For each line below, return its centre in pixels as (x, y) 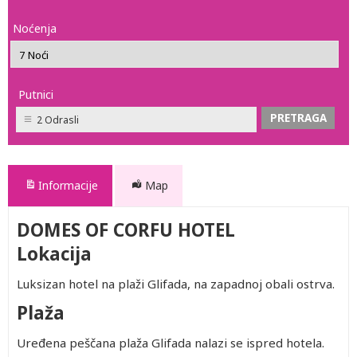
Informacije (68, 185)
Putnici (36, 94)
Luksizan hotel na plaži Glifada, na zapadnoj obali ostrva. (176, 284)
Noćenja (35, 28)
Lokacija (54, 254)
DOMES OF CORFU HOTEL (126, 230)
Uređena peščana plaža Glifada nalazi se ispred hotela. (171, 343)
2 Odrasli (58, 120)
